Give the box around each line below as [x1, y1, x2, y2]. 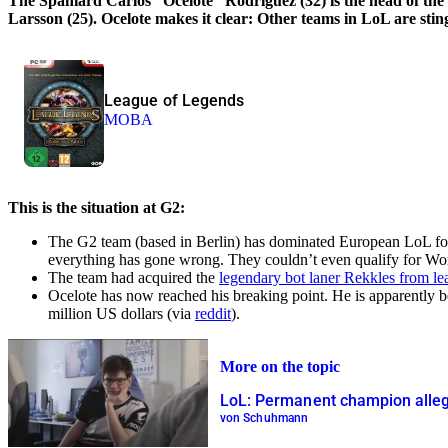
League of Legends [104, 91, 245, 111]
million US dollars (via [48, 304, 195, 322]
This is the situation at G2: [8, 198, 185, 216]
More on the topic [220, 358, 340, 376]
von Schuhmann [220, 411, 308, 426]
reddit [195, 304, 231, 322]
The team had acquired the [48, 268, 219, 286]
